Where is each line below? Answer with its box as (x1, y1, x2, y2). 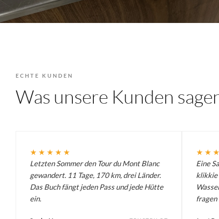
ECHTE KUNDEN (16, 72, 73, 79)
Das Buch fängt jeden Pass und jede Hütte (30, 182, 163, 191)
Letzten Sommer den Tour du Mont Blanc (30, 158, 159, 168)
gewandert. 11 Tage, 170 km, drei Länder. (30, 170, 161, 179)
